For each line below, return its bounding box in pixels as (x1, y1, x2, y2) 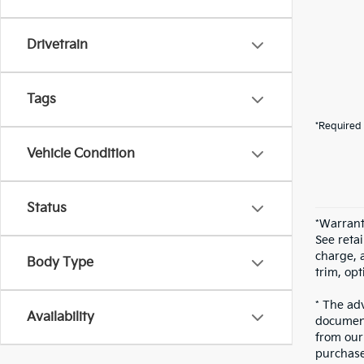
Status (27, 201, 67, 216)
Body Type (27, 255, 93, 271)
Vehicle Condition (27, 146, 135, 162)
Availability (27, 310, 94, 325)
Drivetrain (27, 37, 88, 53)
